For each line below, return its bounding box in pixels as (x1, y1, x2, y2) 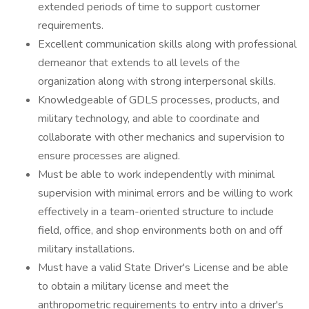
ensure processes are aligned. (38, 148, 180, 163)
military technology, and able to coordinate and (38, 111, 259, 126)
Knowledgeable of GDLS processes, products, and (38, 92, 279, 108)
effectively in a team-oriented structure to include (38, 204, 274, 219)
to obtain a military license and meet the (38, 279, 229, 294)
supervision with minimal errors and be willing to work (38, 186, 293, 201)
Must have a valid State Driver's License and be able (38, 260, 288, 275)
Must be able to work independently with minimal (38, 167, 275, 182)
